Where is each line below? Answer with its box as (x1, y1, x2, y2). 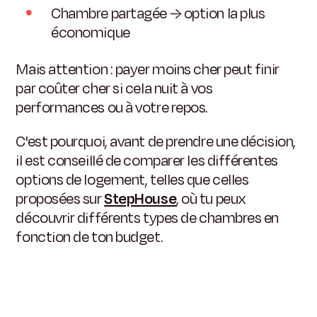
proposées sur (16, 188, 105, 209)
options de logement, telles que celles (16, 168, 249, 190)
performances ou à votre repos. (16, 96, 207, 118)
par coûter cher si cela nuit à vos (16, 77, 213, 99)
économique (51, 21, 130, 43)
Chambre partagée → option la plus (51, 2, 265, 24)
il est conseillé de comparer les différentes (16, 149, 278, 171)
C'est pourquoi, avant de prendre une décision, (16, 130, 296, 152)
